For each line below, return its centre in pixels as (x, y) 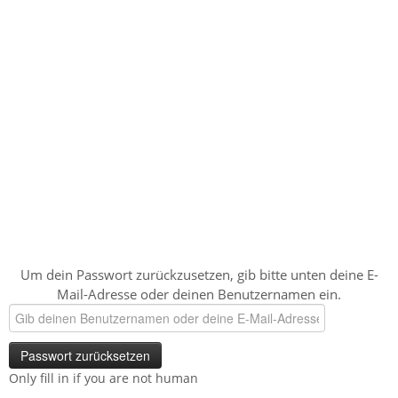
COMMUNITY (96, 113)
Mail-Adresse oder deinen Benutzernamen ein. (199, 294)
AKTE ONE (33, 113)
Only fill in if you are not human (103, 378)
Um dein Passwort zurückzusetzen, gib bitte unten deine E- (199, 274)
